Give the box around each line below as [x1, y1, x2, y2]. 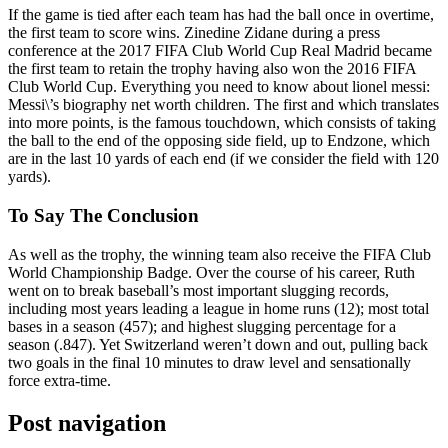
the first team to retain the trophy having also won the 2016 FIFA [8, 60, 416, 78]
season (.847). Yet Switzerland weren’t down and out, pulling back [8, 335, 428, 353]
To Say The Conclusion [8, 205, 199, 227]
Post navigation [8, 409, 166, 436]
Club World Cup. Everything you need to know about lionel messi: [8, 78, 430, 96]
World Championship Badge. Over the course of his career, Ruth [8, 263, 415, 281]
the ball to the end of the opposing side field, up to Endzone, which [8, 132, 430, 150]
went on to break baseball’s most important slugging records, [8, 281, 389, 299]
